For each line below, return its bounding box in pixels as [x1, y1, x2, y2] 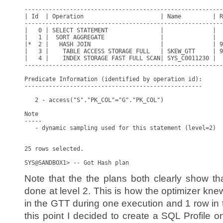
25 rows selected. [24, 145, 84, 152]
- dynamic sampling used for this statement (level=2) [24, 124, 216, 131]
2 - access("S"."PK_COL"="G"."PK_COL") [24, 97, 164, 104]
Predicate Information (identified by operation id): [24, 76, 202, 83]
